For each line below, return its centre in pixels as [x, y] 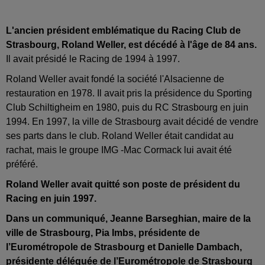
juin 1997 [74, 198]
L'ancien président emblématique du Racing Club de [123, 30]
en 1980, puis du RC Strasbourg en [157, 107]
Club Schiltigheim [43, 107]
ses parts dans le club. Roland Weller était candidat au [120, 135]
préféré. [22, 164]
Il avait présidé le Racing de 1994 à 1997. [93, 59]
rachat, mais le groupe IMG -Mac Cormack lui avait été [119, 150]
